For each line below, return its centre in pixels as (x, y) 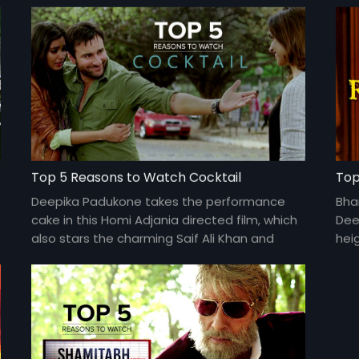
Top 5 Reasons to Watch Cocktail (137, 178)
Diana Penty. (69, 257)
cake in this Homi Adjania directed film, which (165, 220)
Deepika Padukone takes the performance (159, 202)
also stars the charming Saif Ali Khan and (153, 239)
